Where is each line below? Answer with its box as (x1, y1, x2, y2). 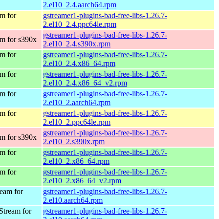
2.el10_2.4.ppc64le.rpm (43, 20, 116, 28)
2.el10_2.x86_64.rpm (43, 156, 109, 165)
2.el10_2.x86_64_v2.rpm (43, 176, 121, 185)
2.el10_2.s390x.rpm (43, 137, 105, 146)
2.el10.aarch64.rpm (43, 196, 103, 204)
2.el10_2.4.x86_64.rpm (43, 59, 115, 67)
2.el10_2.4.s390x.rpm (43, 39, 110, 48)
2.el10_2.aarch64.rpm (43, 98, 110, 107)
